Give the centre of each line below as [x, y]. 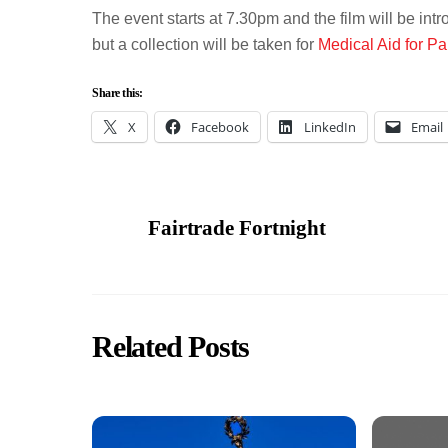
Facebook [220, 126]
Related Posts [171, 347]
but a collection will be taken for [205, 45]
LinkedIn [330, 126]
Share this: [117, 92]
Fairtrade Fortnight [237, 227]
